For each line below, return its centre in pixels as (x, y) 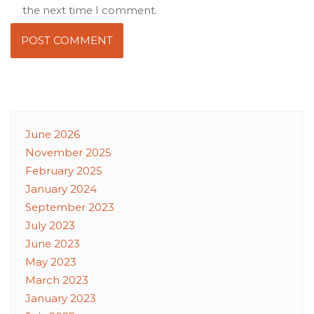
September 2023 (70, 207)
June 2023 (53, 243)
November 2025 (68, 152)
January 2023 (61, 298)
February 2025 (64, 170)
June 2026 (53, 134)
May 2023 (51, 261)
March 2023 (57, 280)
